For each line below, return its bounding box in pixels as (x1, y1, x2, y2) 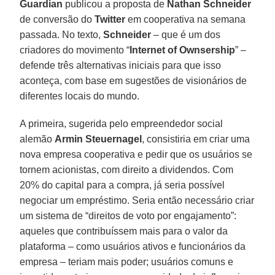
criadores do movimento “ (20, 44, 130, 55)
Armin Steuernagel (55, 133, 142, 144)
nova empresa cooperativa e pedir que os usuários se (20, 149, 253, 160)
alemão (20, 133, 55, 144)
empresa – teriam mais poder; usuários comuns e (20, 256, 234, 267)
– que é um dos (151, 29, 221, 40)
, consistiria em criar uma (142, 133, 250, 144)
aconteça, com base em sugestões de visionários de (20, 75, 247, 86)
